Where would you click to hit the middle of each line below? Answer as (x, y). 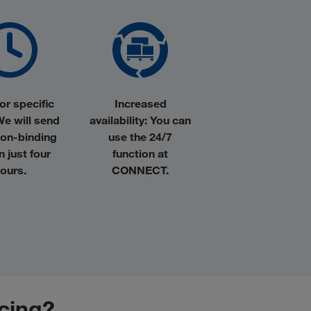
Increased (140, 103)
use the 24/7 (140, 136)
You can (169, 120)
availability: (118, 120)
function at (140, 153)
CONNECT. (140, 170)
